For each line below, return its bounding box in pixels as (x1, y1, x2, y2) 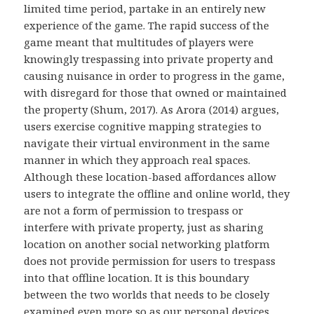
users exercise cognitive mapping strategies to (24, 118, 262, 133)
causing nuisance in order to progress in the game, (24, 68, 285, 83)
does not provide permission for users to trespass (24, 253, 276, 268)
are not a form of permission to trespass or (24, 203, 244, 217)
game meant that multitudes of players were (24, 34, 254, 49)
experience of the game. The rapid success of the (24, 18, 270, 32)
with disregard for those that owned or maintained (24, 85, 287, 100)
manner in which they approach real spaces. (24, 152, 251, 167)
